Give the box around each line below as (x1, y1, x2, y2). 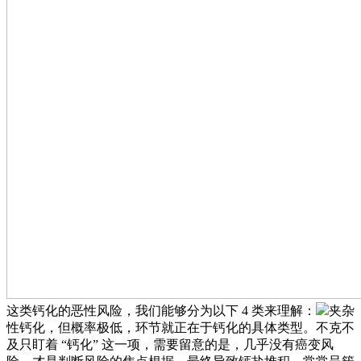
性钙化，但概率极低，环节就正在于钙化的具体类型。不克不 (6, 321, 355, 335)
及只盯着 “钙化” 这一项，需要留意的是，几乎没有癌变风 (6, 338, 334, 352)
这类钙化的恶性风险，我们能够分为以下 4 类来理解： (6, 304, 316, 318)
